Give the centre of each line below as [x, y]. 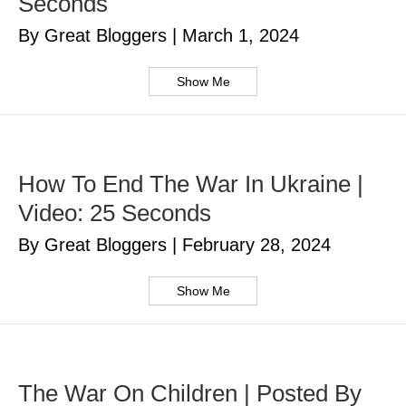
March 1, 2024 [241, 36]
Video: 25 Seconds [115, 213]
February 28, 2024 [256, 245]
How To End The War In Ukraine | [191, 184]
